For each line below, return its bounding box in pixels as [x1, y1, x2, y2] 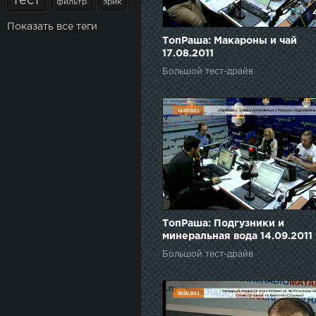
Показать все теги [7, 23, 97, 31]
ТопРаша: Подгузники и [162, 219, 284, 228]
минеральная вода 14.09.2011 [162, 231, 312, 241]
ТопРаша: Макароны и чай [162, 36, 297, 45]
